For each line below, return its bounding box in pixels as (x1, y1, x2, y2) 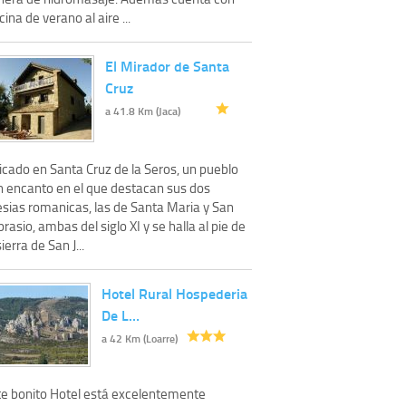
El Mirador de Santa (105, 55, 229, 77)
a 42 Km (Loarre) (101, 331, 178, 347)
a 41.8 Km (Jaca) (105, 103, 180, 120)
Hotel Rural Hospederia (101, 283, 247, 304)
